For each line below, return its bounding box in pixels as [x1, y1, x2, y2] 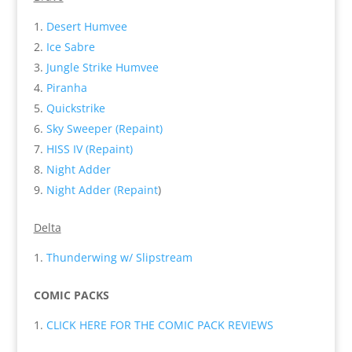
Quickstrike [46, 100, 105, 115]
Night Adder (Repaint [46, 181, 158, 197]
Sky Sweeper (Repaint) [46, 120, 163, 136]
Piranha [46, 79, 87, 95]
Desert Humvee [46, 18, 127, 34]
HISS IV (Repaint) [46, 141, 133, 156]
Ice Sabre [46, 38, 95, 54]
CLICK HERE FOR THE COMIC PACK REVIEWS [46, 317, 273, 332]
